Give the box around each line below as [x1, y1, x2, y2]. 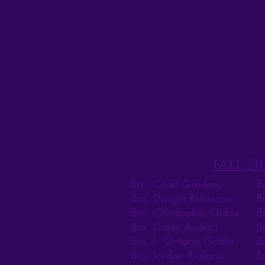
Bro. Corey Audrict [131, 219, 218, 234]
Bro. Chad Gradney [131, 177, 223, 192]
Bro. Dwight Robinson [131, 191, 232, 206]
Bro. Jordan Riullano [131, 248, 224, 263]
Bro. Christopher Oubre [131, 205, 240, 220]
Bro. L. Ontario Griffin [131, 234, 234, 248]
